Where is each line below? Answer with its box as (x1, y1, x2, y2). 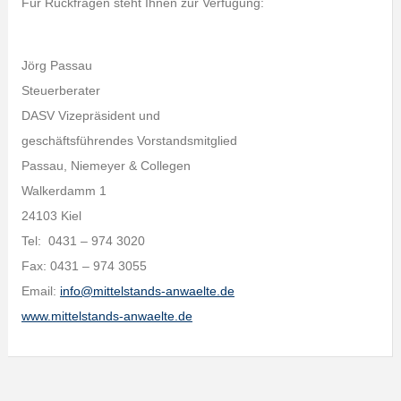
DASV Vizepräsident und (21, 108, 160, 123)
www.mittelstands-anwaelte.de (21, 309, 192, 323)
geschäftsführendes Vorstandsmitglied (21, 133, 237, 148)
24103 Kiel (21, 209, 81, 223)
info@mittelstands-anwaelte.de (59, 284, 235, 298)
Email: (21, 284, 60, 298)
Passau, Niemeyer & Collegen (21, 158, 191, 173)
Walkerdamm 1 (21, 183, 107, 198)
